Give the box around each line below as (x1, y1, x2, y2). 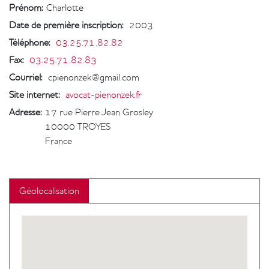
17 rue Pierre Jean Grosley (45, 106, 153, 118)
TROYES (77, 121, 110, 133)
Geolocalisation (22, 217, 82, 229)
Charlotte (46, 2, 83, 14)
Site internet (9, 89, 58, 101)
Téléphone (9, 37, 49, 49)
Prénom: (9, 2, 43, 14)
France (45, 135, 72, 147)
